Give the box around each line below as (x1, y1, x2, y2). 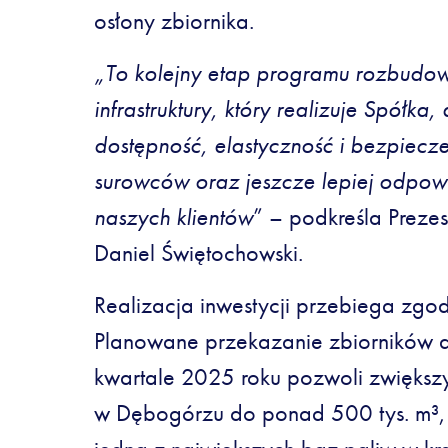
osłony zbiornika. (93, 5, 254, 36)
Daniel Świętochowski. (93, 237, 303, 268)
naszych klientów (93, 201, 253, 232)
